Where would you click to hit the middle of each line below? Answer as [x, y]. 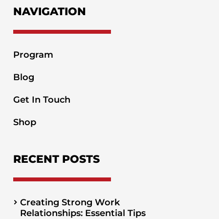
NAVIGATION [49, 11]
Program [33, 55]
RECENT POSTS [56, 159]
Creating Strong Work [70, 203]
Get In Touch [42, 99]
